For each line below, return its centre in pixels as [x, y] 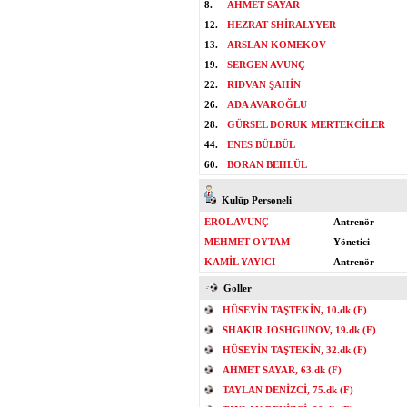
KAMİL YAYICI [240, 262]
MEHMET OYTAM [247, 242]
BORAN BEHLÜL [267, 164]
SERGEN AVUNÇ [266, 65]
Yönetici [352, 242]
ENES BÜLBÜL [261, 144]
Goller [235, 288]
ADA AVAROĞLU [267, 104]
